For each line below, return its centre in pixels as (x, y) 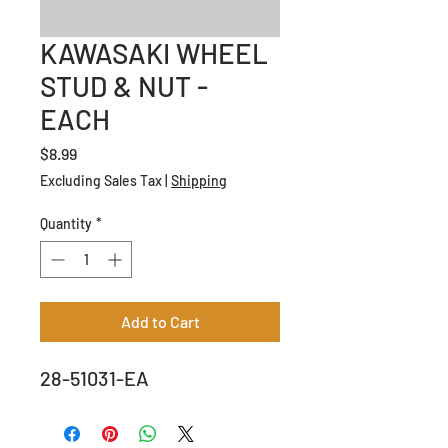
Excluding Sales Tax (101, 180)
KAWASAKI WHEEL (154, 52)
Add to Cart (160, 321)
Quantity (66, 223)
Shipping (199, 180)
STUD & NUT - (124, 85)
